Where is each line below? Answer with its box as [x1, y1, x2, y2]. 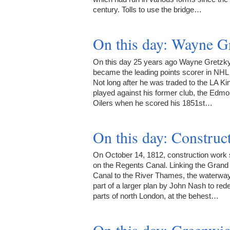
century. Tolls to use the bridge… [93, 5, 202, 14]
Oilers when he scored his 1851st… [93, 98, 213, 107]
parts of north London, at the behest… [93, 191, 219, 201]
